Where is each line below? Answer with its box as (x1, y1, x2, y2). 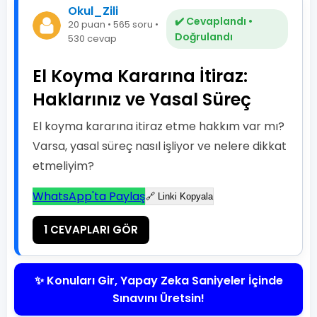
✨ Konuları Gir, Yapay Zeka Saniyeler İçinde (34, 272, 283, 289)
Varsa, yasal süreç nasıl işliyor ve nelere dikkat (33, 138, 287, 154)
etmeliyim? (33, 158, 94, 174)
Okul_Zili (68, 3, 118, 19)
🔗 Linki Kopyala (146, 191, 213, 202)
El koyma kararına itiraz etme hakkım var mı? (33, 118, 284, 134)
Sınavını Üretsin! (113, 290, 204, 306)
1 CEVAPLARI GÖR (44, 222, 138, 237)
